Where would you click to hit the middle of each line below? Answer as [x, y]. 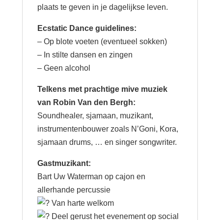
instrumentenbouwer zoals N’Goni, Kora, [108, 129]
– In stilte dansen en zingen [85, 55]
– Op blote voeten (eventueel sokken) [102, 42]
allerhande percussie [74, 190]
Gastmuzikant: [64, 164]
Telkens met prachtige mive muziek [102, 89]
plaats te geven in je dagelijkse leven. [102, 7]
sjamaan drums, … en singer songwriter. [107, 142]
